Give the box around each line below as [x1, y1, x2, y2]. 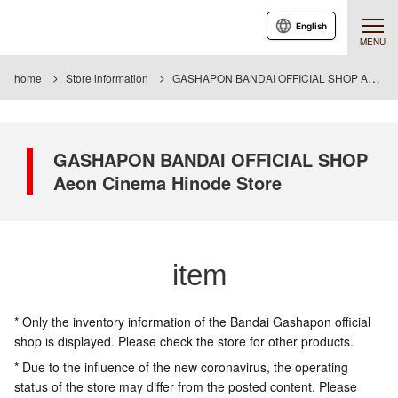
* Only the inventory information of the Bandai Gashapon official [14, 313, 370, 330]
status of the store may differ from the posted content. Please [14, 378, 357, 395]
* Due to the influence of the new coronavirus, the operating [14, 358, 348, 376]
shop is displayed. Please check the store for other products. [14, 332, 354, 350]
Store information [66, 70, 148, 85]
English [296, 20, 327, 31]
